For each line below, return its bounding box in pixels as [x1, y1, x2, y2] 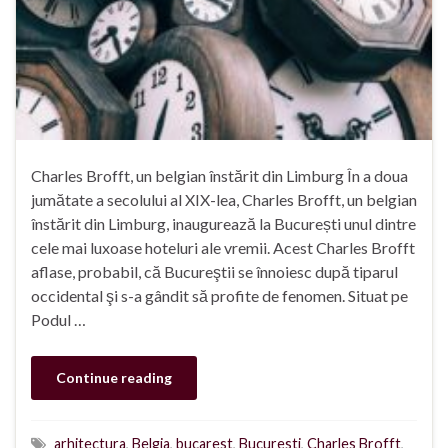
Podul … [31, 310, 86, 330]
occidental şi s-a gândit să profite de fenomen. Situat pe [31, 286, 408, 306]
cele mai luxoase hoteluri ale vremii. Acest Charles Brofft [31, 238, 415, 258]
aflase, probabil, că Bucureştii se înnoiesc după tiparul [31, 262, 398, 282]
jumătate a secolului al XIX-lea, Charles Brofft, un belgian [31, 190, 417, 210]
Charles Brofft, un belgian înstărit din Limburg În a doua [31, 166, 408, 186]
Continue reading [56, 369, 172, 387]
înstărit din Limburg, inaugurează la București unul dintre [31, 214, 416, 234]
